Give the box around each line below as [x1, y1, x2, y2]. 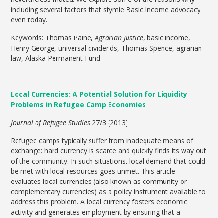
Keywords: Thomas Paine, [11, 33, 95, 43]
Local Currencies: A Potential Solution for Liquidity [11, 90, 188, 99]
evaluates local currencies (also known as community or [11, 177, 187, 186]
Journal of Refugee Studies [11, 118, 91, 127]
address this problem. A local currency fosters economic [11, 197, 188, 207]
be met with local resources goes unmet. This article [11, 166, 176, 176]
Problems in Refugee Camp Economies [11, 100, 146, 109]
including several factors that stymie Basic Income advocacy [11, 5, 201, 15]
